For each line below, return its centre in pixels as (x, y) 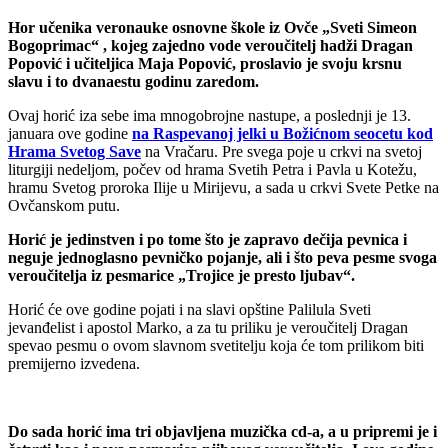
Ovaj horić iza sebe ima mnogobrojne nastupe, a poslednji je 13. (209, 115)
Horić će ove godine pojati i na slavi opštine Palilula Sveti (189, 309)
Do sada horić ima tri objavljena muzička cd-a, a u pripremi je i (222, 431)
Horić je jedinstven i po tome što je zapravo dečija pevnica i (207, 239)
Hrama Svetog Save (74, 151)
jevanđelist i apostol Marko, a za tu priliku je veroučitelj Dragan (208, 327)
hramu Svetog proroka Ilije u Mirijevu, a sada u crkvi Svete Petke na (223, 187)
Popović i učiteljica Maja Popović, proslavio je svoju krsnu (205, 63)
